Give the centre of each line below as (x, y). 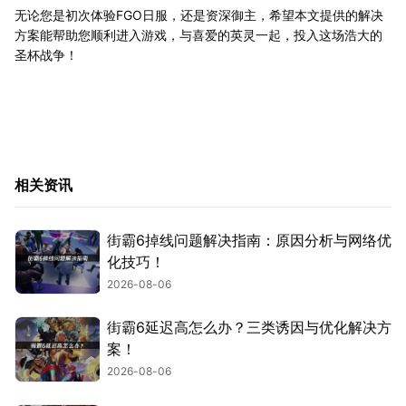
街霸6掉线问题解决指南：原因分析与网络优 (249, 240)
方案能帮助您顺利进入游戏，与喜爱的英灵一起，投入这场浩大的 (198, 34)
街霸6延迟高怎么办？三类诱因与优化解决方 (249, 328)
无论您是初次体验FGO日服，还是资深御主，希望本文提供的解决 (199, 14)
